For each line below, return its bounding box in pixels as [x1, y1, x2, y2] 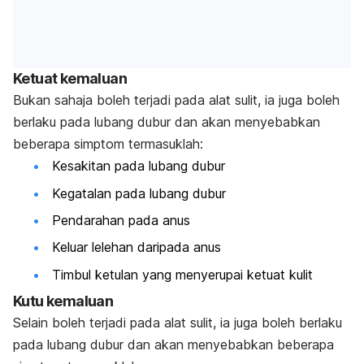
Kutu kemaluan [13, 292, 114, 310]
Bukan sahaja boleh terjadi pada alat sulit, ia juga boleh [13, 92, 340, 109]
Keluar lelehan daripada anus [52, 239, 221, 256]
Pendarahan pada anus [52, 212, 190, 229]
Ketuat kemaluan [13, 70, 127, 88]
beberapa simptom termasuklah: [13, 136, 203, 153]
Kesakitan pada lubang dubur [52, 158, 225, 175]
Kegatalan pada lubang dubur [52, 184, 226, 201]
